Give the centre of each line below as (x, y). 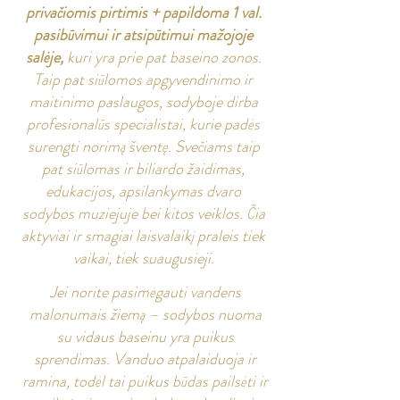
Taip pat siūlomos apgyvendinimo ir (143, 79)
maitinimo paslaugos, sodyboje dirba (143, 102)
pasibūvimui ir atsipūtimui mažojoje (143, 35)
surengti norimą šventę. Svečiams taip (143, 146)
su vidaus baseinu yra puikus (145, 337)
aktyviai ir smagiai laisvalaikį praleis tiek (143, 236)
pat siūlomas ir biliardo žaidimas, (143, 169)
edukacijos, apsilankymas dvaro (143, 191)
